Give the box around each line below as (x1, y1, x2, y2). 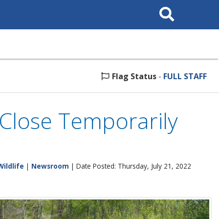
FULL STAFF (163, 71, 207, 82)
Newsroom (31, 161, 69, 171)
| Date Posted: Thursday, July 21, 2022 (69, 161, 191, 171)
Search (155, 3, 175, 10)
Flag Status (112, 71, 156, 82)
